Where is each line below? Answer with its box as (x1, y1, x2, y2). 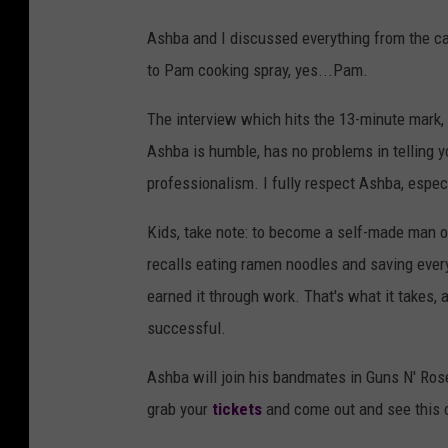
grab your (147, 399, 212, 420)
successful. (147, 318, 226, 339)
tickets (212, 399, 262, 420)
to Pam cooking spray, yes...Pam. (147, 60, 368, 81)
